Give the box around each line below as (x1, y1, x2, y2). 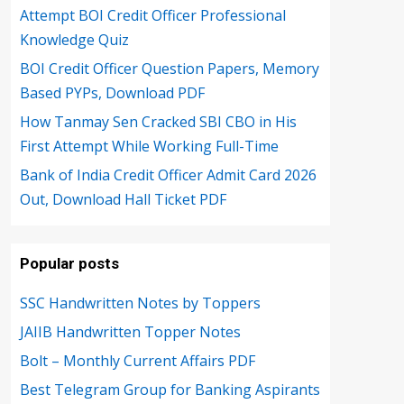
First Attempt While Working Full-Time (20, 136, 279, 156)
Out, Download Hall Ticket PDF (20, 189, 226, 209)
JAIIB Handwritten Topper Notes (20, 322, 241, 342)
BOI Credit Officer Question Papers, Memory (20, 59, 319, 78)
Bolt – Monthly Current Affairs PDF (20, 351, 255, 371)
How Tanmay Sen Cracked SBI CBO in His (20, 112, 297, 132)
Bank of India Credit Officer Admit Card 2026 (20, 165, 317, 185)
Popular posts (20, 254, 119, 272)
